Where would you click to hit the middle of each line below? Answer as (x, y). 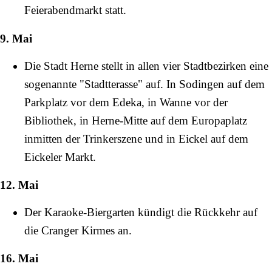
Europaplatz (219, 120)
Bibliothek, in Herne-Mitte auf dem (108, 120)
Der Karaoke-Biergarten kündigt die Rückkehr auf (141, 212)
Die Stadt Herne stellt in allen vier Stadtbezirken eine (146, 66)
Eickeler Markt (59, 157)
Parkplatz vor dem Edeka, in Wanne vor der (126, 102)
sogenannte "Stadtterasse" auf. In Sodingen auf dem (144, 84)
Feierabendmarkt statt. (75, 10)
